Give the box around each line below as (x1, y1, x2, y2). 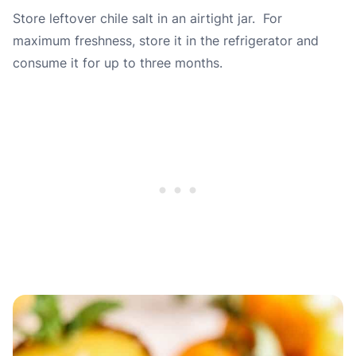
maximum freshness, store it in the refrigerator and (13, 32, 319, 48)
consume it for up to (13, 54, 140, 71)
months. (171, 54, 222, 71)
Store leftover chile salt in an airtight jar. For (13, 10, 282, 26)
